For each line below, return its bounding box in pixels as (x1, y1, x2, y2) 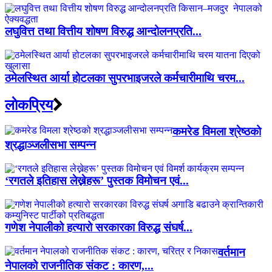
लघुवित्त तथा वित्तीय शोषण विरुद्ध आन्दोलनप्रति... (5, 24, 202, 38)
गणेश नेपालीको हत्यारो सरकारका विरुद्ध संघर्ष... (5, 220, 192, 234)
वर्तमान (218, 245, 245, 259)
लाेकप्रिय (5, 97, 53, 113)
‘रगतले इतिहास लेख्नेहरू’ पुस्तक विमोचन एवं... (5, 174, 189, 188)
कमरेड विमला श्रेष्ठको (172, 125, 261, 138)
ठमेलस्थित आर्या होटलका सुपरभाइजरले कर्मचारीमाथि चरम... (5, 71, 245, 84)
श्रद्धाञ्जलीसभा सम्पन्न (5, 138, 96, 152)
